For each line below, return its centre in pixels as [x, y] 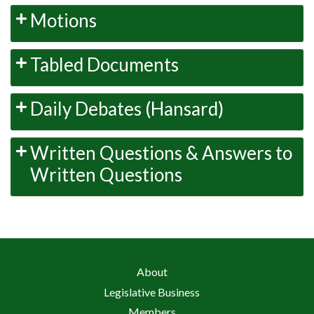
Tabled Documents [104, 65]
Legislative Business [152, 292]
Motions [63, 21]
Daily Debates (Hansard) [127, 109]
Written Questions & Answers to [161, 153]
